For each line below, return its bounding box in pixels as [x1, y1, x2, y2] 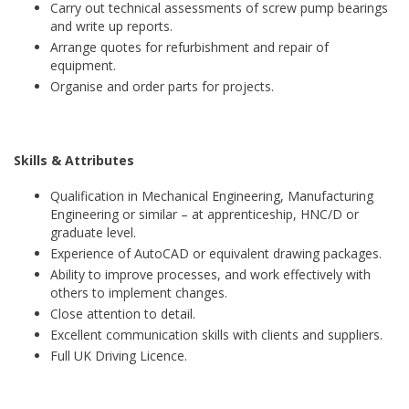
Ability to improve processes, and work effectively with [50, 266, 371, 283]
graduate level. [50, 224, 136, 241]
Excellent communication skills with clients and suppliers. [50, 326, 383, 343]
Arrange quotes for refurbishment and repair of [50, 38, 329, 56]
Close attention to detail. [50, 305, 195, 322]
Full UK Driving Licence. [50, 347, 187, 364]
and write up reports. [50, 17, 173, 35]
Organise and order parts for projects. [50, 78, 274, 95]
